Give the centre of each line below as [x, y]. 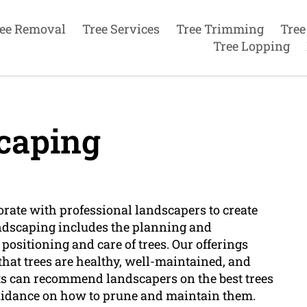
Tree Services [121, 28]
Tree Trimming [220, 28]
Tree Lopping [251, 46]
